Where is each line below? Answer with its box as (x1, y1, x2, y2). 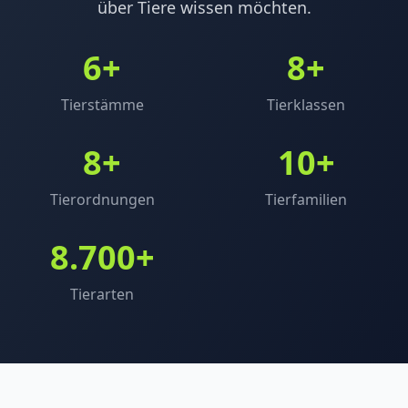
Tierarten (70, 283, 134, 304)
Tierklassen (267, 94, 345, 115)
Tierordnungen (49, 189, 155, 209)
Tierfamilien (265, 189, 347, 209)
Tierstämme (60, 94, 144, 115)
